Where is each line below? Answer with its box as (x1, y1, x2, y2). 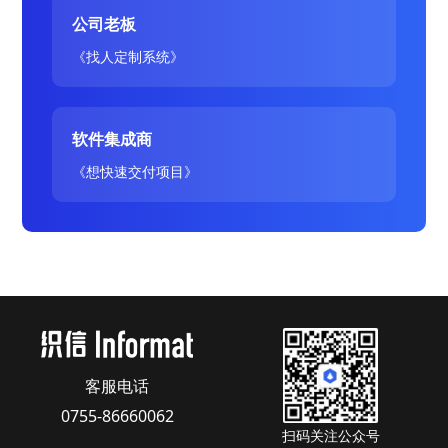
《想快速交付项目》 (72, 161, 199, 181)
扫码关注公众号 (281, 425, 380, 445)
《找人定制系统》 (72, 46, 185, 66)
